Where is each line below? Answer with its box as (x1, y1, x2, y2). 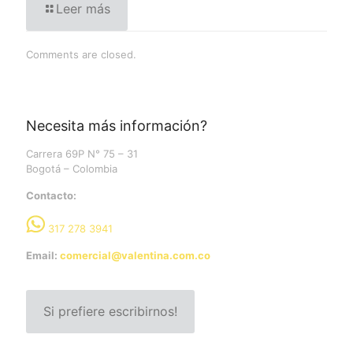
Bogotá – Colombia (26, 162, 117, 176)
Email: (26, 249, 60, 262)
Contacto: (26, 189, 76, 203)
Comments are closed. (26, 48, 136, 61)
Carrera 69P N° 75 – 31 (26, 147, 138, 161)
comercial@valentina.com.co (60, 249, 210, 262)
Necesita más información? (26, 117, 207, 135)
